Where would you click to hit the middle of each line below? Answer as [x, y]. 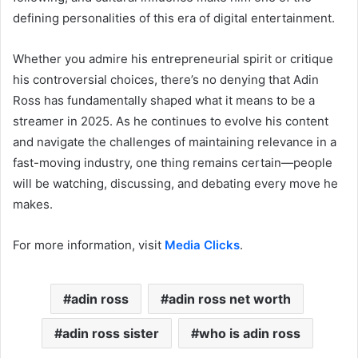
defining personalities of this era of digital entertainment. [174, 18]
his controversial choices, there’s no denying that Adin [166, 79]
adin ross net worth [230, 298]
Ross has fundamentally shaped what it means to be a [164, 100]
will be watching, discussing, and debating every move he [175, 183]
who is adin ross [249, 333]
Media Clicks [202, 245]
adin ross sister [110, 333]
